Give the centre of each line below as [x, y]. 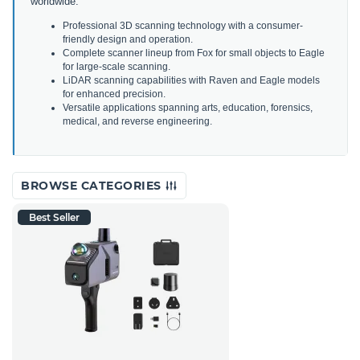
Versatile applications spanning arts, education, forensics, [188, 107]
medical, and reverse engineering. [137, 121]
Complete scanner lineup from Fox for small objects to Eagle [194, 53]
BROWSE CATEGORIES [93, 185]
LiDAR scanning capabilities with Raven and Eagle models [191, 80]
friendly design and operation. [128, 39]
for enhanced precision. [114, 94]
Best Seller [54, 217]
